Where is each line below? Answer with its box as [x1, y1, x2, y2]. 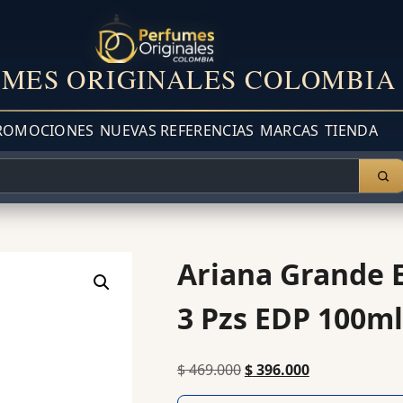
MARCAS [259, 121, 319, 141]
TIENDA [325, 121, 378, 141]
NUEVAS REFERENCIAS [100, 121, 255, 141]
